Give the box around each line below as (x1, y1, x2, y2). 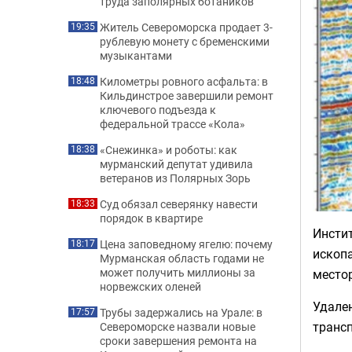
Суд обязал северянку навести (100, 196, 258, 211)
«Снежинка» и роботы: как (100, 142, 237, 157)
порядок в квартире (100, 211, 203, 225)
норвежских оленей (100, 279, 201, 294)
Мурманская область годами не (100, 251, 264, 266)
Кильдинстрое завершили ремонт (100, 88, 273, 103)
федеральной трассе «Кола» (100, 116, 245, 131)
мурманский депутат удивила (100, 156, 253, 171)
